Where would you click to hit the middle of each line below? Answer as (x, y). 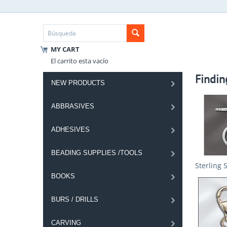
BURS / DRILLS (74, 199)
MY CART (65, 49)
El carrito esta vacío (79, 61)
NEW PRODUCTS (78, 83)
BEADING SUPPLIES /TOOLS (97, 153)
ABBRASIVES (72, 106)
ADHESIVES (70, 129)
